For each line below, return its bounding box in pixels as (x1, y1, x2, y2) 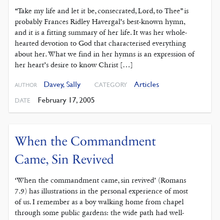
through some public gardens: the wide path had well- (15, 208, 185, 218)
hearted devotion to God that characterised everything (15, 38, 187, 48)
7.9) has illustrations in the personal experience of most (15, 187, 189, 196)
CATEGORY (94, 80, 128, 88)
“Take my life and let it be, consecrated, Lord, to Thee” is (15, 6, 189, 15)
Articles (134, 79, 160, 89)
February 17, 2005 (35, 94, 95, 105)
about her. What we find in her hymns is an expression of (15, 49, 195, 58)
